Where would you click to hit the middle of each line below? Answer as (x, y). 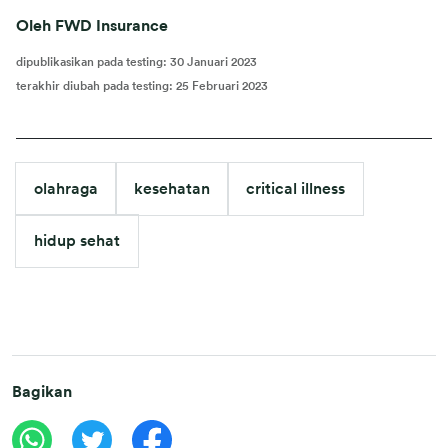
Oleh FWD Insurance (92, 26)
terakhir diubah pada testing (92, 86)
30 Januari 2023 (213, 62)
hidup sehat (77, 241)
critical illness (295, 189)
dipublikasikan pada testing (89, 62)
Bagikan (42, 392)
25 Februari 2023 (222, 86)
